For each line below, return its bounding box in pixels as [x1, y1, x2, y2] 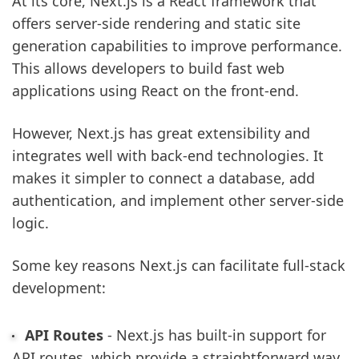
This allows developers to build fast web [12, 58, 284, 78]
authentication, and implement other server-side [12, 190, 344, 210]
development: [12, 278, 106, 297]
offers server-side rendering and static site [12, 13, 301, 33]
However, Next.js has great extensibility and [12, 123, 310, 143]
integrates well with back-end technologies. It [12, 145, 324, 165]
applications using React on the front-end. [12, 80, 299, 100]
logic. [12, 212, 49, 232]
